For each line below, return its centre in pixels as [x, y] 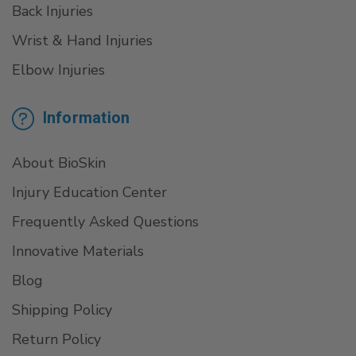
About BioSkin [59, 163]
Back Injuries [52, 12]
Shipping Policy [62, 310]
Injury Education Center [89, 192]
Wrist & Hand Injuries [82, 41]
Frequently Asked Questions [105, 222]
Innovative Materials [78, 251]
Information [84, 118]
